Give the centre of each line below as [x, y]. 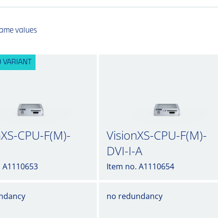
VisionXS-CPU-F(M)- [157, 135]
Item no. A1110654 [140, 166]
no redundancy [135, 196]
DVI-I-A [124, 151]
